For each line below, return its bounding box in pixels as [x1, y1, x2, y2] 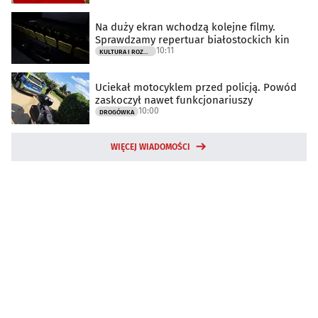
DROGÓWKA [99, 108, 134, 116]
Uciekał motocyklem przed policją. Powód [95, 80, 297, 94]
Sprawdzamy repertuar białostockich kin [95, 33, 290, 46]
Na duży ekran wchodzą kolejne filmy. [95, 20, 275, 33]
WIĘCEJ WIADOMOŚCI [111, 142, 190, 153]
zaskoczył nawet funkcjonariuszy [95, 93, 253, 106]
